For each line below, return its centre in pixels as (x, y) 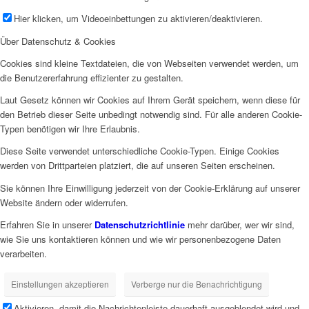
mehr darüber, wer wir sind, (240, 224)
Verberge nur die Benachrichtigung (197, 283)
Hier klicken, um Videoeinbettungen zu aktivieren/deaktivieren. (138, 19)
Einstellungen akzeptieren (60, 283)
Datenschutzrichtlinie (140, 224)
